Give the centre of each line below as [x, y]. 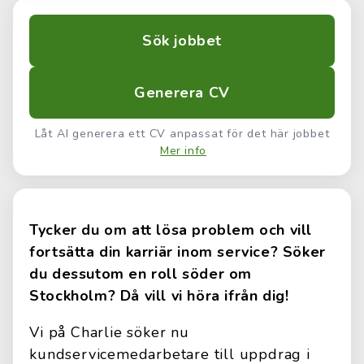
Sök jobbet [182, 41]
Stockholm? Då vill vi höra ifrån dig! [159, 296]
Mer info [183, 151]
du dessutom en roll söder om [141, 274]
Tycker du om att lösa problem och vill [171, 230]
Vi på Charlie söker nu [109, 332]
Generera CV [182, 93]
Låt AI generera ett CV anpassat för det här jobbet [182, 134]
